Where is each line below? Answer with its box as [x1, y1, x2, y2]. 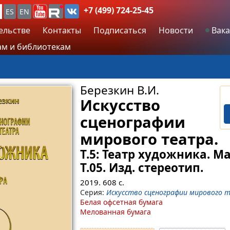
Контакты [43, 24, 81, 36]
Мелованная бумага [80, 207, 151, 217]
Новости [159, 24, 193, 36]
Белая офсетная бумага [80, 197, 163, 207]
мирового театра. [80, 128, 218, 149]
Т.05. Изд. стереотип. [80, 159, 203, 176]
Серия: [80, 187, 106, 198]
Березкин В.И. [80, 82, 159, 98]
